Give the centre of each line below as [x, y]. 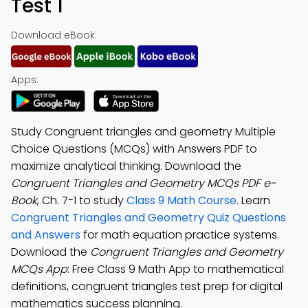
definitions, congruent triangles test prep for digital [147, 286]
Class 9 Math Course [181, 200]
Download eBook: [54, 35]
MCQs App [39, 269]
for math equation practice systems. [180, 235]
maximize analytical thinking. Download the [126, 166]
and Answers [46, 235]
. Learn [253, 200]
